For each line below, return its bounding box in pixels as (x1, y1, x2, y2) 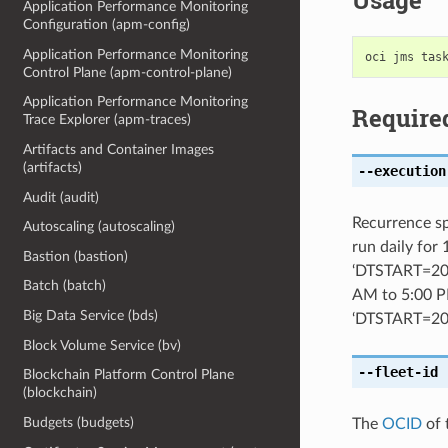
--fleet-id (357, 363, 438, 380)
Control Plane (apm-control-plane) (23, 64, 233, 80)
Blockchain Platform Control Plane (23, 367, 235, 383)
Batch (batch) (23, 278, 107, 294)
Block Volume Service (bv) (23, 337, 182, 353)
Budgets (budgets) (23, 414, 135, 430)
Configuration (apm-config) (23, 17, 191, 33)
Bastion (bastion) (23, 248, 129, 264)
